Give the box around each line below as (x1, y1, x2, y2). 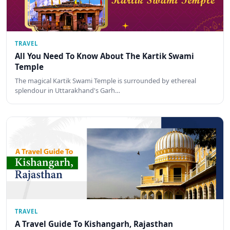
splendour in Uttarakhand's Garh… (15, 85, 120, 95)
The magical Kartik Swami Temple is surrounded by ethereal (15, 75, 196, 85)
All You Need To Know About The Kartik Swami (15, 51, 194, 62)
